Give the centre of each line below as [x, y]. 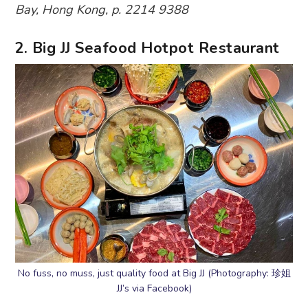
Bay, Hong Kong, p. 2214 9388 [102, 10]
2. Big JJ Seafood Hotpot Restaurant [147, 48]
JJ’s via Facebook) [154, 288]
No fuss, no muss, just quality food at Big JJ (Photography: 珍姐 [154, 273]
